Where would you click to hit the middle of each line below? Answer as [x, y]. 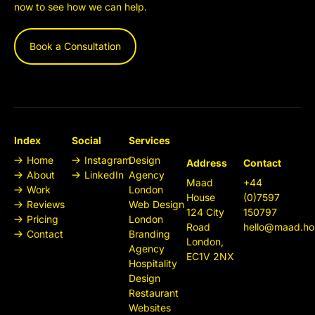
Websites [150, 307]
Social [86, 140]
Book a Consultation [75, 46]
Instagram [107, 160]
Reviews [46, 204]
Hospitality [153, 263]
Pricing [43, 219]
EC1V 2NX [210, 256]
